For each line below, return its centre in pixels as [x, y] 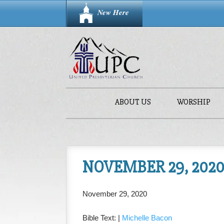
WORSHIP [193, 102]
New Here [113, 12]
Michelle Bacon [147, 217]
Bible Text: [100, 217]
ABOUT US [133, 102]
